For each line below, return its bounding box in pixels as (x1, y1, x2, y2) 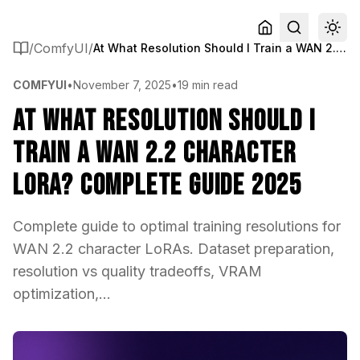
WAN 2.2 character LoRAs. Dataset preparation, (13, 240, 334, 257)
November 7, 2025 (73, 78, 171, 92)
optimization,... (13, 285, 111, 302)
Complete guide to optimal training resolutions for (13, 218, 341, 235)
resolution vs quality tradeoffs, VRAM (13, 263, 262, 280)
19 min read (178, 78, 238, 92)
